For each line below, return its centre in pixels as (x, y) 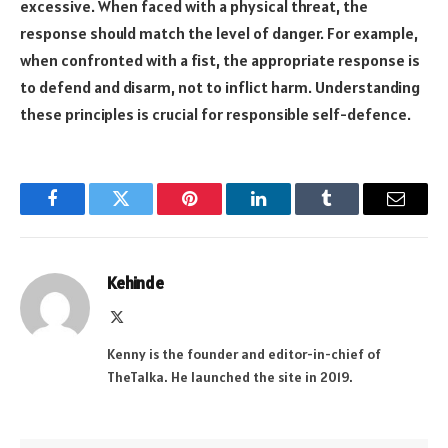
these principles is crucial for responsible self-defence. (215, 114)
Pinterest (220, 213)
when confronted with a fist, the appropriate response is (220, 60)
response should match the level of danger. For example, (219, 33)
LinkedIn (289, 213)
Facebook (85, 213)
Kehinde (135, 283)
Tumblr (352, 213)
